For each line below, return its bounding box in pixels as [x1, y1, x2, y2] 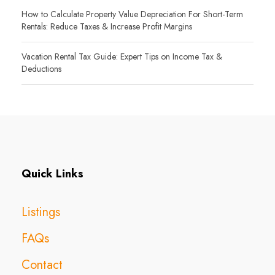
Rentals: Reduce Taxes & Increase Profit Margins [21, 20, 192, 33]
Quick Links [21, 166, 83, 182]
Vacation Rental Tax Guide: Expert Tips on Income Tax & [21, 50, 222, 63]
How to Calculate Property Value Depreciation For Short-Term [21, 8, 243, 21]
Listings [21, 203, 60, 222]
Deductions [21, 63, 61, 76]
